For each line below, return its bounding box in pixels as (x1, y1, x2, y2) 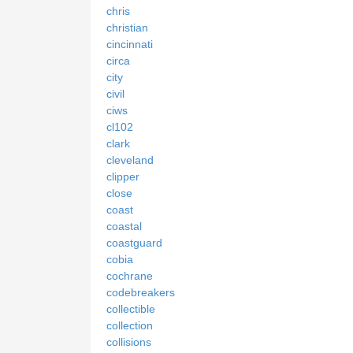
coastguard (106, 236, 162, 249)
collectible (106, 302, 155, 315)
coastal (106, 219, 142, 232)
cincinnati (106, 37, 153, 50)
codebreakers (106, 285, 175, 299)
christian (106, 20, 148, 34)
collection (106, 318, 153, 332)
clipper (106, 169, 139, 183)
